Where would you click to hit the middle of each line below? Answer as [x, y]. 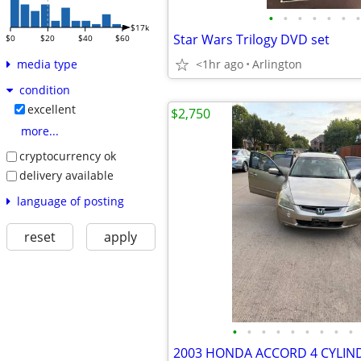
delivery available [66, 175]
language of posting [70, 201]
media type [47, 64]
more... [39, 131]
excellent [51, 110]
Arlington [277, 64]
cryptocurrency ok [67, 156]
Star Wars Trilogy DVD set [251, 39]
